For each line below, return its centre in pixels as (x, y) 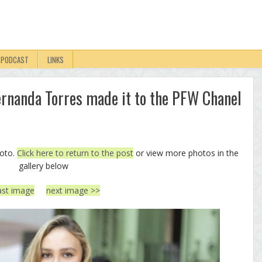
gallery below (43, 166)
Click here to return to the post (75, 153)
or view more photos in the (186, 153)
